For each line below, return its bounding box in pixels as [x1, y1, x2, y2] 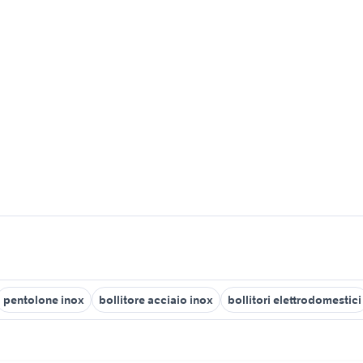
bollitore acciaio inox [99, 293, 213, 307]
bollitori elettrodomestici [228, 293, 361, 307]
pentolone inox [3, 293, 84, 307]
